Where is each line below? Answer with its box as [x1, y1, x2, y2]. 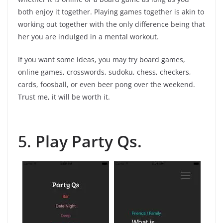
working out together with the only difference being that [18, 19, 205, 29]
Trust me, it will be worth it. [18, 92, 110, 102]
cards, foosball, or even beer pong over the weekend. [18, 80, 195, 90]
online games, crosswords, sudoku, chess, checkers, [18, 67, 191, 77]
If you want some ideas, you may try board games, [18, 55, 185, 65]
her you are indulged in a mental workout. [18, 32, 159, 42]
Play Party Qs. [35, 130, 146, 152]
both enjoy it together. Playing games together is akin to [18, 7, 204, 17]
